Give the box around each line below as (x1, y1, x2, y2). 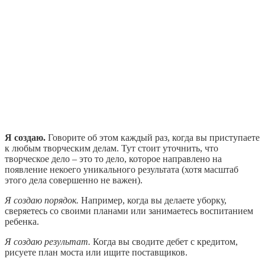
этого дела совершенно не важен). (5, 175, 143, 186)
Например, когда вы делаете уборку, (79, 195, 227, 206)
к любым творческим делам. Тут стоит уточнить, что (5, 143, 218, 154)
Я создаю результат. (5, 237, 91, 247)
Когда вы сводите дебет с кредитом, (91, 237, 238, 247)
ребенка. (5, 216, 39, 227)
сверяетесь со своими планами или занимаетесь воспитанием (5, 206, 253, 216)
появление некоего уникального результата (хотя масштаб (5, 164, 238, 175)
